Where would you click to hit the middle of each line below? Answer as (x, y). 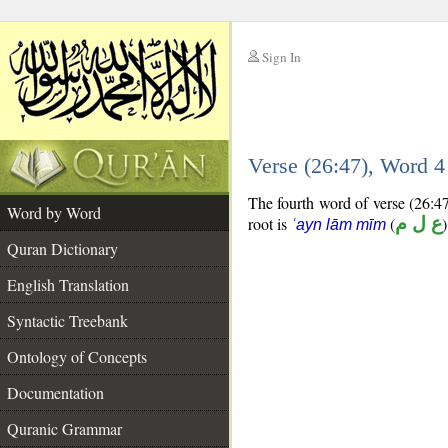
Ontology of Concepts (77, 356)
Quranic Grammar (64, 428)
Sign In (281, 57)
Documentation (55, 392)
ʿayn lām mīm (338, 224)
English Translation (68, 284)
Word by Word (54, 212)
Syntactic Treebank (67, 320)
